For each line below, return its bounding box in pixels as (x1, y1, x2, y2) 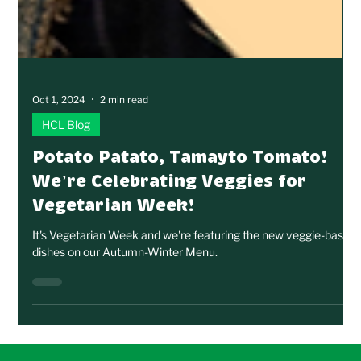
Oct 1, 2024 (32, 122, 86, 135)
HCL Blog (42, 147, 91, 161)
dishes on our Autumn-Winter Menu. (32, 274, 219, 288)
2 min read (100, 122, 149, 135)
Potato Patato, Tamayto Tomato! (32, 179, 328, 195)
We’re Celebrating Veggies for (32, 203, 307, 219)
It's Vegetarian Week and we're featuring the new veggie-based (32, 257, 357, 272)
